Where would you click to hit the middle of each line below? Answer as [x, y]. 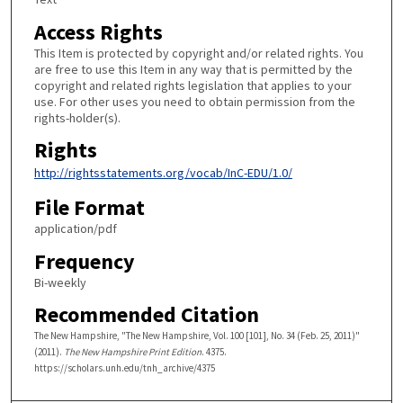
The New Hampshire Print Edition [132, 352]
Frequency [84, 261]
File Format [89, 207]
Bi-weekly [60, 282]
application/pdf [75, 228]
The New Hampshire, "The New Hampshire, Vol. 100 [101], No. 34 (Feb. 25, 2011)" [197, 336]
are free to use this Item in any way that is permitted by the [193, 69]
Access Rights [98, 31]
